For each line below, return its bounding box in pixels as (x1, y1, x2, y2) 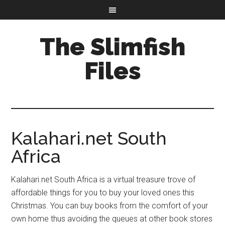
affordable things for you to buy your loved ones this (11, 188, 195, 197)
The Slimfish (40, 33, 185, 61)
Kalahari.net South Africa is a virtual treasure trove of (11, 175, 196, 184)
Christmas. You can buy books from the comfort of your (11, 201, 208, 210)
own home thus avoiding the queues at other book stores (11, 214, 213, 223)
